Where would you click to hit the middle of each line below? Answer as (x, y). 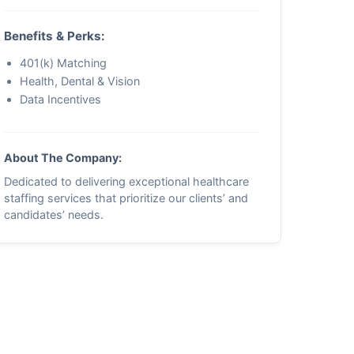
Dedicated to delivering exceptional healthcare (127, 181)
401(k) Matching (64, 63)
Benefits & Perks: (55, 36)
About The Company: (63, 158)
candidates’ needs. (54, 215)
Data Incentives (61, 99)
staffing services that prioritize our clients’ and (126, 198)
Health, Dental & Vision (80, 81)
